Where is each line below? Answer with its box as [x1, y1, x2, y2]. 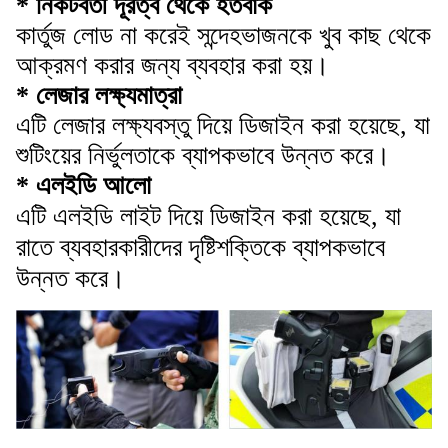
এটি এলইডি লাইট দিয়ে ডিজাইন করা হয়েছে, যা [16, 202, 401, 232]
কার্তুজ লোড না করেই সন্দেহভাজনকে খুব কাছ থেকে [16, 21, 431, 51]
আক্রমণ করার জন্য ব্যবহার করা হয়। [16, 51, 330, 81]
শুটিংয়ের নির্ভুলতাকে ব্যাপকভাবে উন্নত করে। [16, 141, 391, 171]
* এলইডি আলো [16, 171, 151, 201]
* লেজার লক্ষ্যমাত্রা [16, 81, 182, 111]
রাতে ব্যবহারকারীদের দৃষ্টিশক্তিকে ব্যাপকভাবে [16, 233, 385, 263]
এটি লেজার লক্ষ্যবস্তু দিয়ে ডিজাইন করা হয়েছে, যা [16, 111, 430, 141]
